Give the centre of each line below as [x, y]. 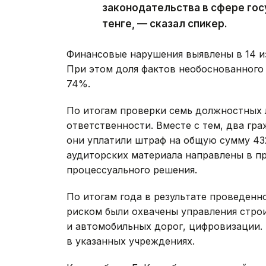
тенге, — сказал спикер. [165, 23]
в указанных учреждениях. [131, 241]
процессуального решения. [132, 170]
